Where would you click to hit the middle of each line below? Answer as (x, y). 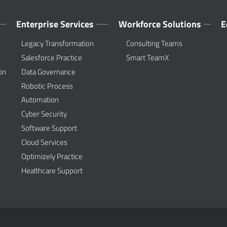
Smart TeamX (148, 58)
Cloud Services (45, 142)
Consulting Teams (155, 43)
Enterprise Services (55, 24)
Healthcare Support (52, 171)
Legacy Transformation (58, 43)
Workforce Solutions (160, 24)
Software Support (49, 128)
